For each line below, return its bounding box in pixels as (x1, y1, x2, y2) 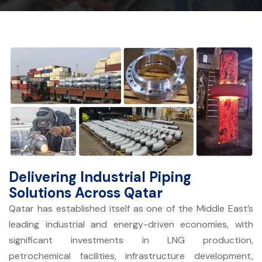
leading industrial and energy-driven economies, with (9, 218, 253, 230)
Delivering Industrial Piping (9, 167, 191, 186)
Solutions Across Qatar (9, 183, 163, 202)
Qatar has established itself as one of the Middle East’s (9, 202, 253, 215)
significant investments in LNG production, (9, 233, 253, 246)
